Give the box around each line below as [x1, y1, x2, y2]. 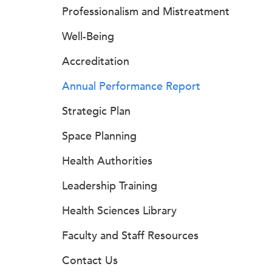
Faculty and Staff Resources [62, 229, 199, 242]
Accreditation [62, 55, 129, 68]
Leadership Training [62, 179, 157, 192]
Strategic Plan [62, 104, 131, 118]
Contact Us [62, 254, 118, 267]
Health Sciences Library [62, 204, 177, 217]
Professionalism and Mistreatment [62, 5, 229, 18]
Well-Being [62, 30, 114, 43]
